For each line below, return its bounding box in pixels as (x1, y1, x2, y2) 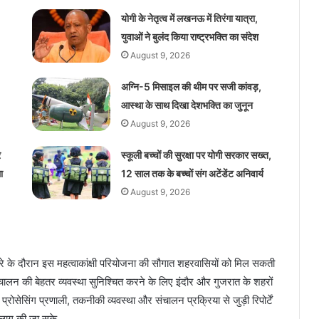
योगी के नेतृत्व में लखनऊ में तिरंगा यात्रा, (120, 11, 258, 24)
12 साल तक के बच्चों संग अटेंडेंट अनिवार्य (120, 167, 263, 179)
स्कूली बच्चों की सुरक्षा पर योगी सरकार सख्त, (120, 148, 271, 161)
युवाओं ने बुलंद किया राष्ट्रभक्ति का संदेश (120, 30, 258, 43)
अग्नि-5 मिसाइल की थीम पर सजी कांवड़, (120, 80, 261, 93)
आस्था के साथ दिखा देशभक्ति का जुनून (120, 98, 253, 111)
